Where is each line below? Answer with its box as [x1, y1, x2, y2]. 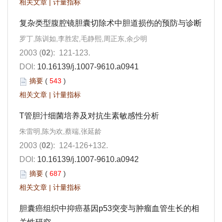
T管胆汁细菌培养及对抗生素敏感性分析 [19, 111, 159, 120]
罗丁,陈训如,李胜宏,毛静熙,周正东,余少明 [19, 35, 147, 43]
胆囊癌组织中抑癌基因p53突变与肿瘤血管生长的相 [19, 204, 199, 213]
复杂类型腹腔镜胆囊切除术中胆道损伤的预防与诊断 [19, 19, 202, 28]
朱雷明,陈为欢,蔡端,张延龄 [19, 127, 102, 136]
